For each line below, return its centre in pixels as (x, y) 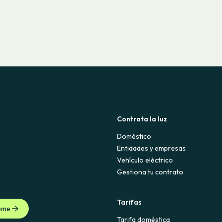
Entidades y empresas (152, 148)
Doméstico (134, 137)
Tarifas (130, 202)
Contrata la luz (142, 119)
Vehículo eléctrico (145, 160)
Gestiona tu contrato (150, 172)
